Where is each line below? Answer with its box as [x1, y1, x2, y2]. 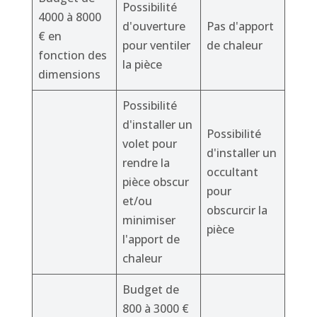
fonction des [38, 47, 107, 64]
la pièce [122, 57, 162, 73]
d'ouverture [122, 18, 185, 35]
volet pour [122, 136, 177, 152]
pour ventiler [122, 38, 190, 54]
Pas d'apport [206, 18, 274, 35]
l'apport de [122, 231, 180, 248]
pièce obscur [122, 174, 189, 190]
